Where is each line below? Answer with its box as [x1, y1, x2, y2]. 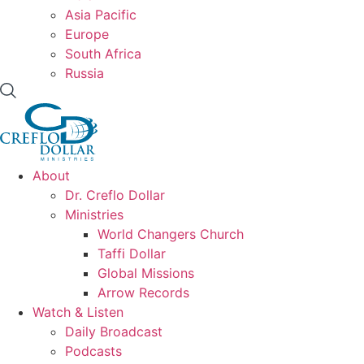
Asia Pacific [65, 6, 136, 23]
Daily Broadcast [65, 323, 162, 340]
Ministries [65, 206, 123, 223]
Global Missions [97, 264, 194, 281]
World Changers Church [97, 225, 244, 242]
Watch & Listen [32, 303, 123, 320]
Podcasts [65, 342, 122, 359]
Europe [65, 25, 109, 42]
